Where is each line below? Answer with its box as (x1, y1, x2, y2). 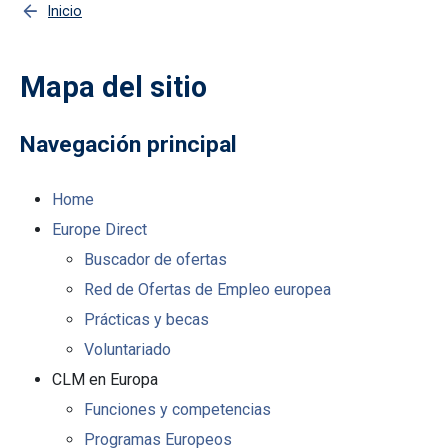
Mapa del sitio (20, 70, 207, 105)
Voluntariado (84, 340, 171, 360)
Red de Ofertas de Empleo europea (84, 280, 331, 300)
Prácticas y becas (84, 310, 209, 330)
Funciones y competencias (84, 400, 271, 420)
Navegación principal (20, 131, 237, 159)
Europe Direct (52, 220, 147, 240)
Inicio (48, 3, 82, 20)
